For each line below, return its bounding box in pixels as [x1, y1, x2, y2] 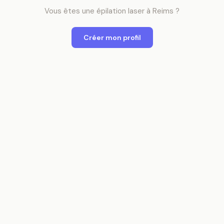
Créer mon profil [83, 33, 141, 42]
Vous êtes [44, 6, 82, 16]
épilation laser [96, 6, 144, 16]
